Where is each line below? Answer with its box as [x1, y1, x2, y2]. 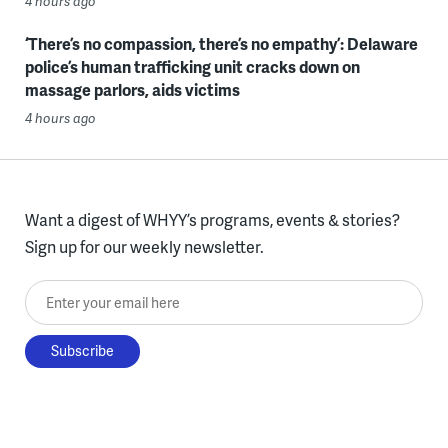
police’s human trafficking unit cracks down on [24, 55, 360, 78]
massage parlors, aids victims [24, 78, 240, 101]
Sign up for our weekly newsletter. [24, 235, 264, 258]
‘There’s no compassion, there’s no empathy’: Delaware [24, 32, 418, 55]
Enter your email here [24, 282, 178, 305]
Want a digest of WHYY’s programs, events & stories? [24, 208, 400, 231]
